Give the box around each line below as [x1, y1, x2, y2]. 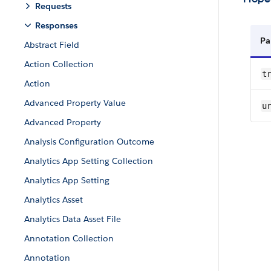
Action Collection [24, 59, 94, 70]
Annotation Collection [24, 233, 114, 244]
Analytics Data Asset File [24, 214, 121, 224]
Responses [35, 20, 77, 31]
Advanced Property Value [24, 97, 126, 108]
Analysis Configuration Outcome [24, 136, 154, 147]
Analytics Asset [24, 194, 83, 205]
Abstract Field [24, 39, 79, 50]
